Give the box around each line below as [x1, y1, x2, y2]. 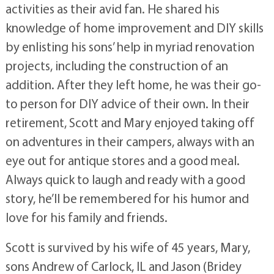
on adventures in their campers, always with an [5, 133, 254, 149]
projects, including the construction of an [5, 57, 228, 73]
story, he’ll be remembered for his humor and [5, 190, 249, 206]
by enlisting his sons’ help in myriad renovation [5, 38, 254, 54]
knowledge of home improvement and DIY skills [5, 19, 264, 35]
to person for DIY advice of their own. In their [5, 95, 250, 111]
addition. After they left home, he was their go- [5, 76, 261, 92]
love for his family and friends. [5, 209, 168, 225]
